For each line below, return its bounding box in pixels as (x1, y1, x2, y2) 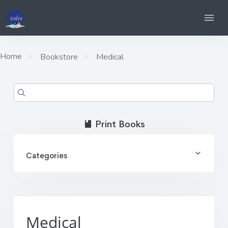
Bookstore (38, 51, 78, 63)
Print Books (92, 118, 145, 130)
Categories (26, 150, 67, 160)
